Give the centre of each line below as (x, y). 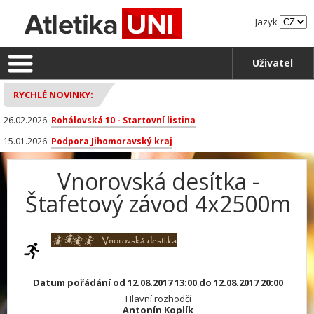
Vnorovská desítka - (158, 181)
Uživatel (273, 63)
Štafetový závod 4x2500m (158, 204)
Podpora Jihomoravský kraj (112, 141)
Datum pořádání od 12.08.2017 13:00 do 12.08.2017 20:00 (158, 282)
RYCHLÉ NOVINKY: (53, 95)
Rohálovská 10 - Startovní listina (123, 120)
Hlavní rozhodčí (158, 299)
